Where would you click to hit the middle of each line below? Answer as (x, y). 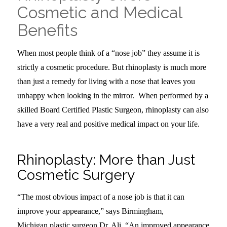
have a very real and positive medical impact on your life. (108, 124)
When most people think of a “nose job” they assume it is (108, 53)
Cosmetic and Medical (99, 13)
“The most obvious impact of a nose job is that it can (101, 197)
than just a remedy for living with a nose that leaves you (106, 82)
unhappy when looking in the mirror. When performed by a (112, 96)
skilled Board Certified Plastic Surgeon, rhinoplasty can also (113, 110)
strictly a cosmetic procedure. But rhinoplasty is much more (111, 67)
